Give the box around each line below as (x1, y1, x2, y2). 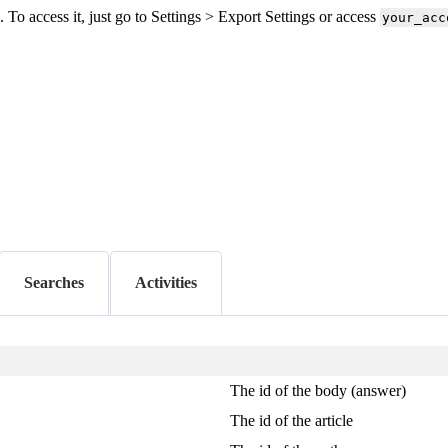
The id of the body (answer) (230, 382, 407, 400)
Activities (135, 273, 197, 291)
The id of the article (230, 412, 354, 430)
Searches (24, 273, 84, 291)
